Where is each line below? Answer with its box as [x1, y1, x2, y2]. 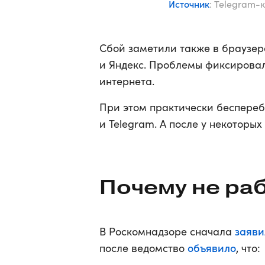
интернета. [99, 74, 154, 88]
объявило [188, 240, 236, 255]
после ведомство [99, 241, 188, 255]
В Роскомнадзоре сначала [99, 224, 235, 238]
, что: [236, 241, 260, 255]
